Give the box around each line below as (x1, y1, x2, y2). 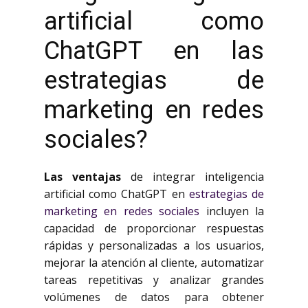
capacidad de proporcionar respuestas (44, 221, 264, 236)
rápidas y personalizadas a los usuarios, (44, 238, 264, 253)
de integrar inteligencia (121, 169, 264, 184)
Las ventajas (44, 169, 121, 184)
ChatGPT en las (44, 36, 264, 65)
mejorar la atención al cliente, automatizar (44, 255, 264, 270)
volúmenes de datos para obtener (44, 289, 264, 305)
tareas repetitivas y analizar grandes (44, 272, 264, 287)
